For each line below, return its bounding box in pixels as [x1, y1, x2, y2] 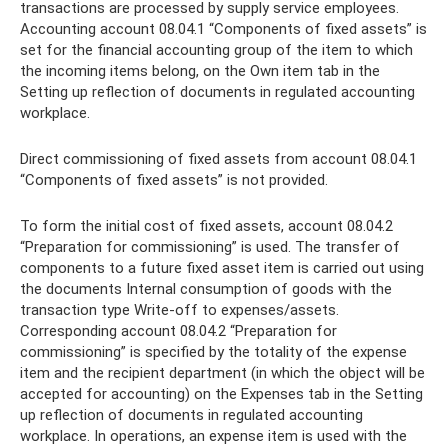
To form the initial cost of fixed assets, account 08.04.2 [20, 217, 393, 235]
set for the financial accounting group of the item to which [20, 41, 413, 59]
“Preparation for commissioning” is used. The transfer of [20, 238, 400, 256]
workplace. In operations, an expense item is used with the [20, 427, 407, 445]
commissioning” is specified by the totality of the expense [20, 343, 407, 361]
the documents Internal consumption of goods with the [20, 280, 392, 298]
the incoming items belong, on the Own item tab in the [20, 62, 380, 80]
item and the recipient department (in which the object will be [20, 364, 425, 382]
